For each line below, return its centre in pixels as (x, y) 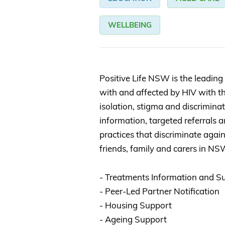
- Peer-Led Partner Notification (159, 191)
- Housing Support (136, 205)
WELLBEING (130, 25)
